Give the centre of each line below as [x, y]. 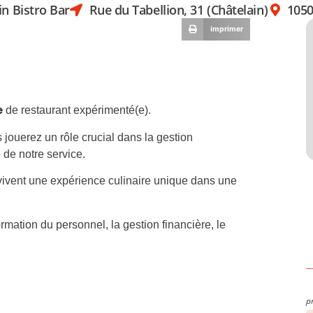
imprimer [226, 29]
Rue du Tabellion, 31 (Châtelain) [179, 10]
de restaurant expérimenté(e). [77, 110]
